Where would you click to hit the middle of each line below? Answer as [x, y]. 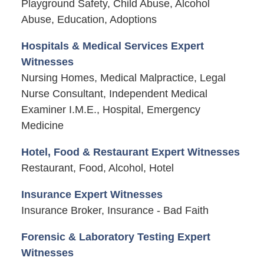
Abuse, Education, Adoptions [89, 19]
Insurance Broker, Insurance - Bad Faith [115, 211]
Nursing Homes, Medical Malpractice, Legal [123, 78]
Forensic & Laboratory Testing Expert [115, 237]
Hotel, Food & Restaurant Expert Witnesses [130, 152]
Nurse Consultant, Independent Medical [114, 94]
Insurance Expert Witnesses [92, 195]
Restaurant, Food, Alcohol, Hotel [97, 168]
